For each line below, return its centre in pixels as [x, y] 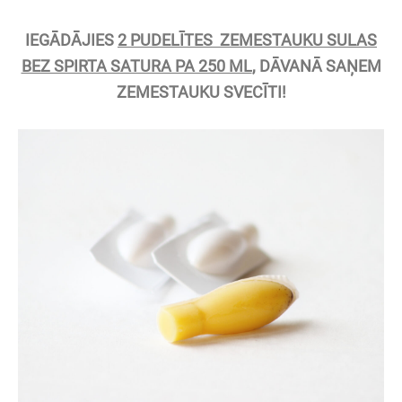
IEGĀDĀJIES [71, 41]
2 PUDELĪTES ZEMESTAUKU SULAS [247, 41]
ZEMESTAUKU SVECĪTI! [201, 93]
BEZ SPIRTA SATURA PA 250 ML [136, 67]
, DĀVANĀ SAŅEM [316, 67]
